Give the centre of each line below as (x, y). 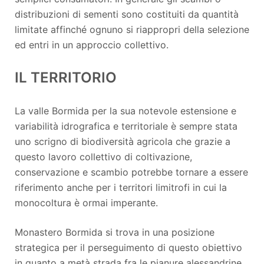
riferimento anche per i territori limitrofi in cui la (121, 187)
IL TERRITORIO (66, 77)
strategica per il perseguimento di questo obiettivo (128, 247)
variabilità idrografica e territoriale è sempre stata (126, 126)
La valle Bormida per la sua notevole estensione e (126, 110)
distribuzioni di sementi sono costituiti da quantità (127, 14)
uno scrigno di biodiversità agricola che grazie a (123, 141)
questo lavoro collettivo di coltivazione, (103, 156)
